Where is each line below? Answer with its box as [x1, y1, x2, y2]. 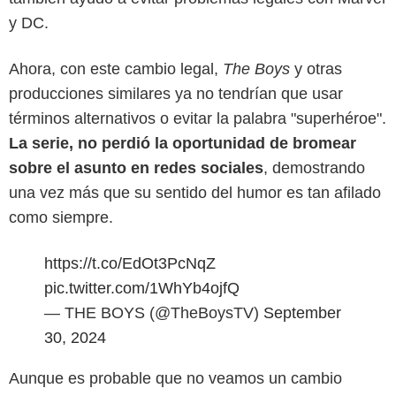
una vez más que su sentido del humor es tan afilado [9, 183, 381, 202]
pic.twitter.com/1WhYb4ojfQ [44, 278, 240, 297]
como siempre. [9, 208, 113, 226]
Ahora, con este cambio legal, [9, 59, 218, 78]
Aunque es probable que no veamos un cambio [9, 369, 342, 387]
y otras [290, 59, 342, 78]
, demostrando [263, 158, 365, 177]
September [263, 303, 341, 322]
